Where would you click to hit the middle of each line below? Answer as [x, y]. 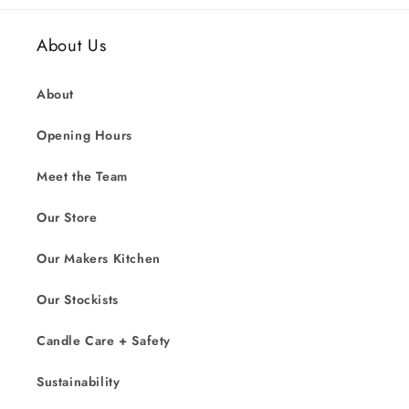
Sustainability [79, 382]
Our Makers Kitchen [99, 258]
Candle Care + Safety [104, 341]
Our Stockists [78, 299]
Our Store [67, 217]
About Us [72, 45]
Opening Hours [84, 135]
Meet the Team [82, 176]
